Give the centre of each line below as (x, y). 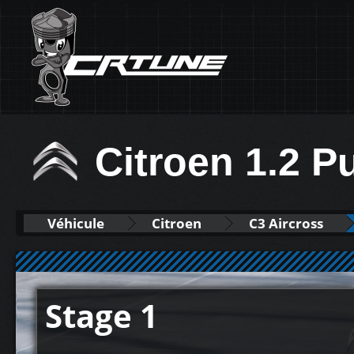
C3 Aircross (286, 223)
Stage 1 (102, 316)
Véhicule (76, 223)
